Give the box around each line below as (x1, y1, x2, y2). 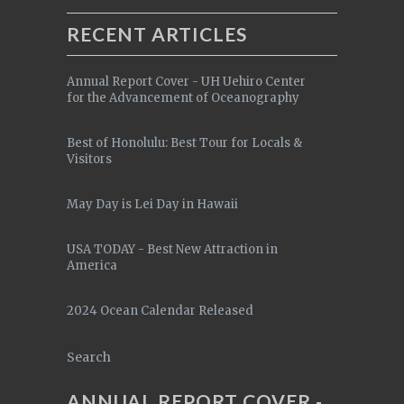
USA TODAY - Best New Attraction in (67, 242, 278, 257)
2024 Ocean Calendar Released (67, 303, 253, 318)
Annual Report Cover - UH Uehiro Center (67, 74, 306, 89)
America (67, 258, 117, 273)
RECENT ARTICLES (67, 23, 247, 45)
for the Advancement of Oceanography (67, 90, 299, 106)
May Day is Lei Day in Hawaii (67, 197, 238, 212)
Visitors (67, 151, 112, 167)
